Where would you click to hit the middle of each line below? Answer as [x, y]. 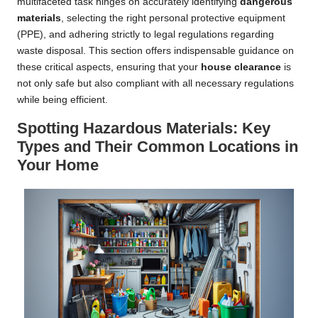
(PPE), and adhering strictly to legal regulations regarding [146, 34]
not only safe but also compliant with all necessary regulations [155, 83]
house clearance [241, 67]
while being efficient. [62, 99]
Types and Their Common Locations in [158, 146]
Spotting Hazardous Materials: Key [144, 128]
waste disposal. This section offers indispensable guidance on [155, 50]
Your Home [58, 165]
